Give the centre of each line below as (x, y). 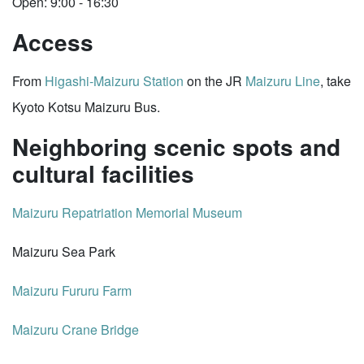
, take (336, 81)
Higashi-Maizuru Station (114, 81)
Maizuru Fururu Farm (72, 290)
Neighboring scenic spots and (176, 147)
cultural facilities (103, 173)
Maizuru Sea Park (64, 251)
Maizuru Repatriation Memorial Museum (127, 212)
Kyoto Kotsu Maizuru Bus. (86, 107)
